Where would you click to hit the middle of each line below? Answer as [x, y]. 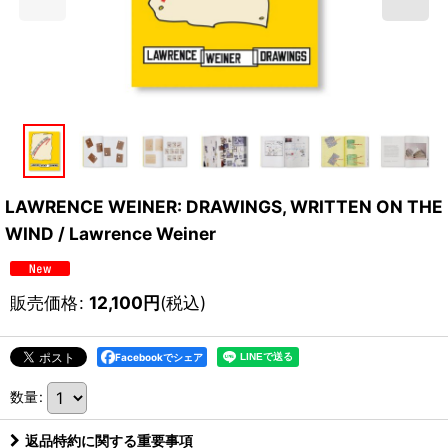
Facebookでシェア [159, 356]
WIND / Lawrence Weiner [110, 233]
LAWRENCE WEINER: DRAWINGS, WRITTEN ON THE [224, 206]
